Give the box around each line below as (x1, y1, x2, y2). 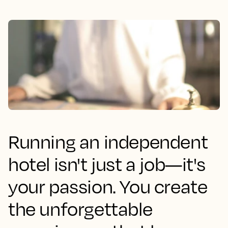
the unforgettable (8, 197, 153, 220)
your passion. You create (8, 175, 208, 197)
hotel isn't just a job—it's (8, 153, 206, 175)
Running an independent (8, 130, 208, 153)
